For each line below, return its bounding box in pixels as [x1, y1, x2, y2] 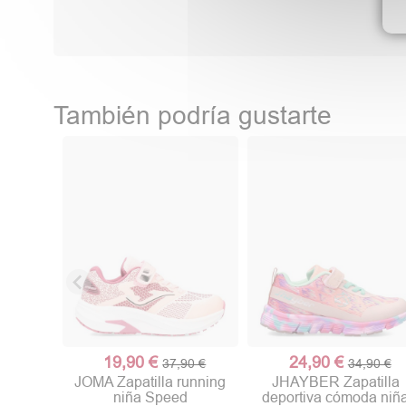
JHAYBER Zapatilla [271, 373, 400, 391]
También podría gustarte [53, 101, 332, 130]
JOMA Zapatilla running [74, 373, 227, 391]
